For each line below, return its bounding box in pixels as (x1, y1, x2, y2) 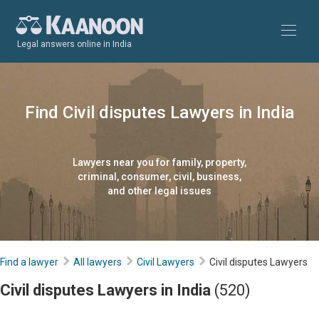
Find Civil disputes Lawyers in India (25, 103, 294, 122)
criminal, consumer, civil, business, (78, 171, 241, 182)
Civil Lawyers (137, 256, 194, 268)
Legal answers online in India (17, 39, 132, 49)
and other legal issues (108, 185, 211, 197)
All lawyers (73, 256, 122, 268)
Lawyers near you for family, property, (73, 157, 246, 168)
